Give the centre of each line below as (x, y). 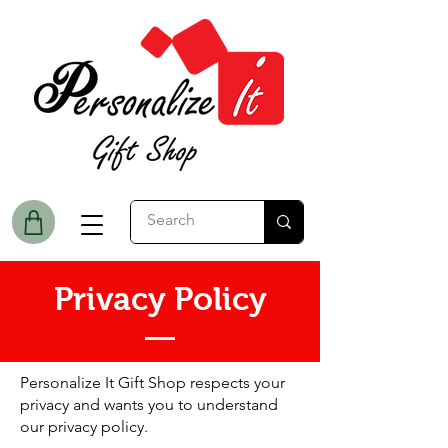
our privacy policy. (84, 426)
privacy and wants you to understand (149, 404)
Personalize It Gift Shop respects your (152, 382)
